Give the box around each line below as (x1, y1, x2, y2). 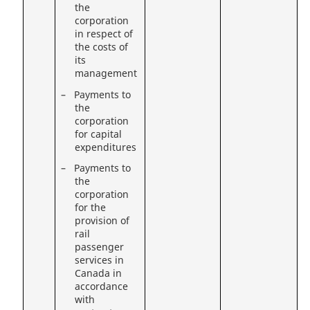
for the (75, 201, 107, 215)
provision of (75, 215, 130, 228)
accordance (75, 280, 129, 293)
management (75, 67, 138, 80)
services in (75, 254, 125, 267)
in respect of (75, 28, 134, 41)
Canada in (75, 267, 122, 280)
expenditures (75, 140, 137, 154)
